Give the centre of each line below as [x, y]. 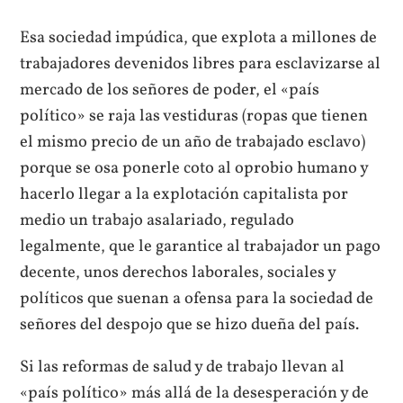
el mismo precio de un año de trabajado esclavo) [193, 142]
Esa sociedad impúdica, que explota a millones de [199, 37]
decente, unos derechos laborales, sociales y [178, 272]
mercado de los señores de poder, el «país [170, 90]
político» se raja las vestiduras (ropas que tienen [194, 116]
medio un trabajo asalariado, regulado [157, 220]
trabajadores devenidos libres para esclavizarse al [201, 63]
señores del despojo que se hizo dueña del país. [190, 324]
